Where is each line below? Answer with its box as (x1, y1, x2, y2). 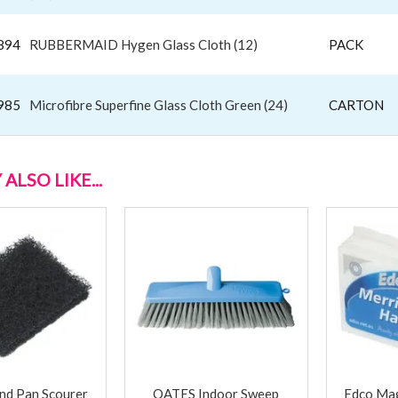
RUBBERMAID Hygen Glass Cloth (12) (29, 36, 258, 52)
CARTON (329, 96, 384, 113)
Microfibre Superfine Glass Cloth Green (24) (29, 96, 288, 113)
